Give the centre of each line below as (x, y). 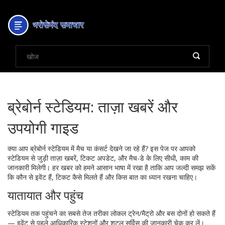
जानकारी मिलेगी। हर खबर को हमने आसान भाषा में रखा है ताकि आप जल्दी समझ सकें (111, 167)
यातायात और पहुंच (45, 195)
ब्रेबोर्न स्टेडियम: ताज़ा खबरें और (93, 107)
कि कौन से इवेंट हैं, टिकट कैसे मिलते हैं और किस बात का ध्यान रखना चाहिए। (102, 177)
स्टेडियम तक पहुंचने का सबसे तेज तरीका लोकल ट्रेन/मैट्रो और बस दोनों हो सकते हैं (111, 213)
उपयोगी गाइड (43, 128)
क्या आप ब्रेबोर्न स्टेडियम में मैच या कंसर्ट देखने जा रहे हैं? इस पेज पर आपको (101, 148)
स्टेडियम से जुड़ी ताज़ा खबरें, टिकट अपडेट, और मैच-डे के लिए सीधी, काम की (103, 158)
